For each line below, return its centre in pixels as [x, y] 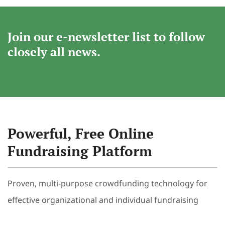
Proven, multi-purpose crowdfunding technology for [107, 184]
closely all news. [54, 52]
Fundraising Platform [80, 151]
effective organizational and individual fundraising [103, 200]
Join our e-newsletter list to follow [106, 37]
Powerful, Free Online [81, 134]
